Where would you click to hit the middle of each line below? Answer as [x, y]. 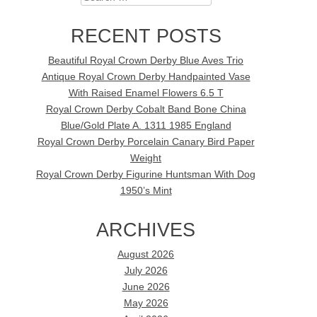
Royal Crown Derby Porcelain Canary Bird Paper [146, 142]
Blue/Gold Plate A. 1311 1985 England [146, 126]
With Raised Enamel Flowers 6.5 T [146, 93]
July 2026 [146, 270]
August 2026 [146, 254]
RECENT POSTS [146, 36]
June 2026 [146, 287]
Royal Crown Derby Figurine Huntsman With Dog [146, 175]
